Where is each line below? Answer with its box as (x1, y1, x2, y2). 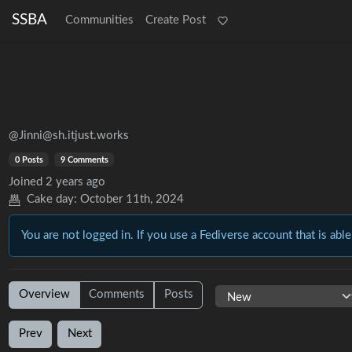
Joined (9, 176, 43, 188)
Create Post (145, 14, 206, 26)
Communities (64, 14, 134, 26)
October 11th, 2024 (79, 193, 184, 205)
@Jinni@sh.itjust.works (9, 130, 130, 141)
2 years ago (46, 176, 106, 188)
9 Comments (60, 155, 108, 164)
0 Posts (14, 155, 43, 164)
